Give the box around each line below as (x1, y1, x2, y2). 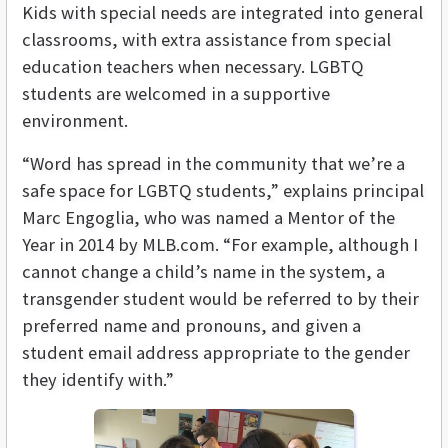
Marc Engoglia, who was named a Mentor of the (22, 205, 395, 229)
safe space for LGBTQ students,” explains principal (22, 178, 424, 202)
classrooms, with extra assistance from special (22, 27, 391, 51)
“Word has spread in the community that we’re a (22, 151, 405, 175)
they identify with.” (22, 367, 174, 391)
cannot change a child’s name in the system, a (22, 259, 385, 283)
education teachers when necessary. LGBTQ (22, 54, 364, 78)
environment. (22, 108, 128, 132)
